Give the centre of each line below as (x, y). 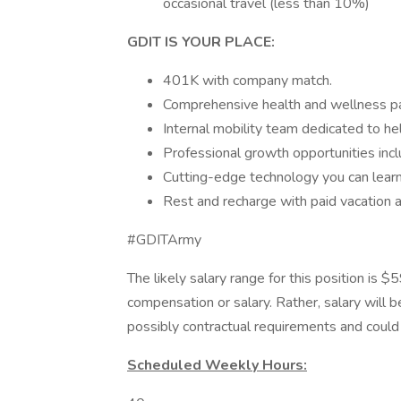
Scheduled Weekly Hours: (217, 365)
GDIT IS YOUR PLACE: (201, 42)
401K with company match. (247, 81)
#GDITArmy (164, 240)
